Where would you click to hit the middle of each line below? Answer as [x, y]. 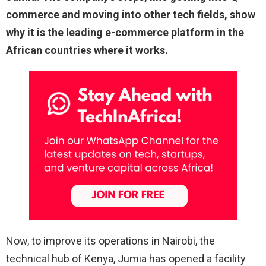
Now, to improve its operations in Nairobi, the [110, 240]
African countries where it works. [87, 50]
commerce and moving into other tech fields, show [131, 14]
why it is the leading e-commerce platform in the [125, 32]
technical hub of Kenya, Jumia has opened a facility [126, 258]
